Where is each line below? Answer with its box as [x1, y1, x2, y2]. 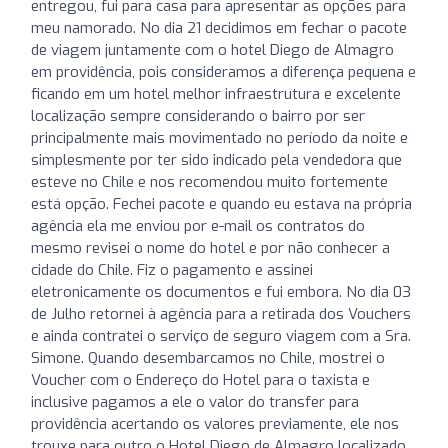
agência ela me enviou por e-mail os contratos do [31, 215, 365, 236]
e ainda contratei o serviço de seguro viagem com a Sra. [31, 325, 411, 346]
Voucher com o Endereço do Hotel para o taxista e [31, 369, 370, 390]
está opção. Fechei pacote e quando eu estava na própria [31, 193, 412, 214]
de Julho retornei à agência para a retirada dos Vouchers [31, 303, 411, 324]
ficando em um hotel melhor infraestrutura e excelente [31, 83, 401, 104]
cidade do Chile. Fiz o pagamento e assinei [31, 259, 313, 280]
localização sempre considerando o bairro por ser [31, 105, 365, 126]
